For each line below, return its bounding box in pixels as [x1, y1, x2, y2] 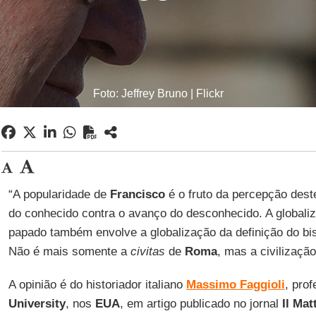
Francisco [109, 188, 165, 201]
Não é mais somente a [8, 245, 130, 258]
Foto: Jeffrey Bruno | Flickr [92, 87, 224, 99]
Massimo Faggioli [186, 278, 285, 291]
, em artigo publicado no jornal [119, 297, 279, 310]
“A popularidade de [8, 188, 110, 201]
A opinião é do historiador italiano [8, 278, 186, 291]
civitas [130, 245, 165, 258]
